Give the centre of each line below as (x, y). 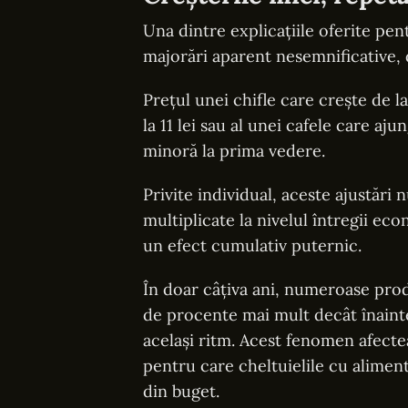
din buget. (181, 391)
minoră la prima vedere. (234, 151)
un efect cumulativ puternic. (252, 245)
